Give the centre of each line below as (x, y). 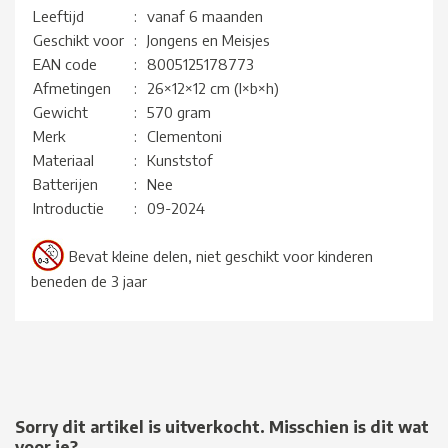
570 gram (179, 112)
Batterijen (65, 184)
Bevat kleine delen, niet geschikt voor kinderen (221, 256)
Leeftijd (58, 16)
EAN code (65, 64)
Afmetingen (72, 88)
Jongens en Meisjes (208, 40)
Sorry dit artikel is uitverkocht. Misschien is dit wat (222, 427)
